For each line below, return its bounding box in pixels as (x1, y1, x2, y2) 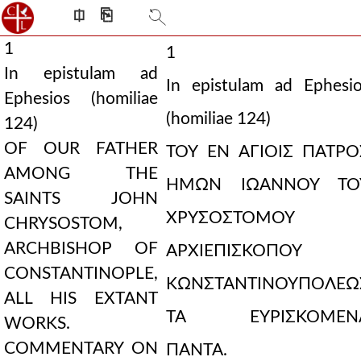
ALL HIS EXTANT (4, 290, 158, 307)
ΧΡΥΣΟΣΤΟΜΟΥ (166, 210, 295, 226)
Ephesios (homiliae (4, 90, 158, 107)
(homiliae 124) (166, 110, 271, 127)
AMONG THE (4, 165, 158, 182)
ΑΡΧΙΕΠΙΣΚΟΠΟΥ (166, 243, 302, 259)
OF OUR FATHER (4, 140, 158, 157)
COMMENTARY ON (4, 340, 158, 357)
